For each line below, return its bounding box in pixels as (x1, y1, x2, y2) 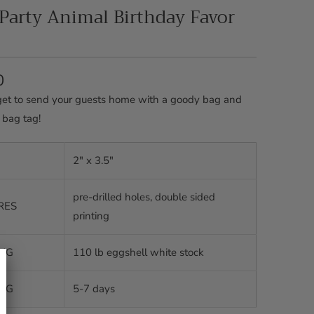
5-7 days (73, 282, 115, 296)
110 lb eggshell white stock (73, 245, 204, 260)
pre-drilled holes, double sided (73, 190, 215, 205)
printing (73, 209, 109, 224)
